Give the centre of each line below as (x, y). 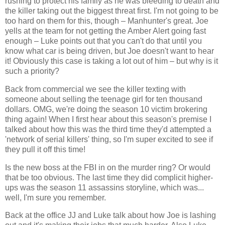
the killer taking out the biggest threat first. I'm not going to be (112, 11)
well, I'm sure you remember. (55, 197)
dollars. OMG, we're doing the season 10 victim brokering (106, 109)
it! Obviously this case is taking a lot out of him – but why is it (111, 61)
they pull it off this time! (45, 149)
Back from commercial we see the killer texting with (95, 89)
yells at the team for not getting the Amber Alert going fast (105, 31)
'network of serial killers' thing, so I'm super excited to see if (109, 139)
